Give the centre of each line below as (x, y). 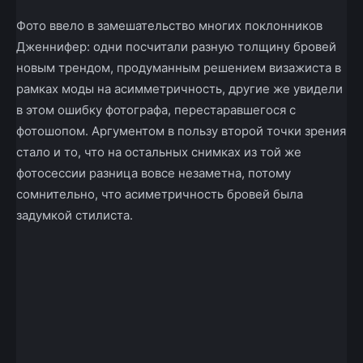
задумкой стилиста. (75, 216)
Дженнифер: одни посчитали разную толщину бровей (176, 47)
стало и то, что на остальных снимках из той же (159, 152)
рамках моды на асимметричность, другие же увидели (179, 89)
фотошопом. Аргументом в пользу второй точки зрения (181, 131)
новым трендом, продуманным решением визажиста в (179, 68)
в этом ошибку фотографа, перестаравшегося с (156, 110)
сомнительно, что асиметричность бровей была (160, 194)
